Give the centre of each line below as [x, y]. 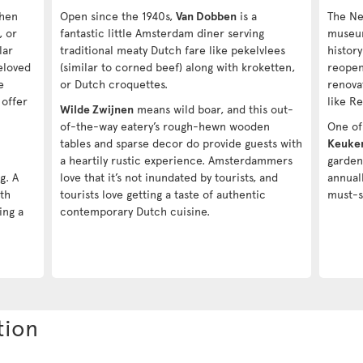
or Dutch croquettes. [114, 83]
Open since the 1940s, [118, 15]
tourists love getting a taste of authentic [163, 194]
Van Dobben [206, 15]
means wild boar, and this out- [214, 109]
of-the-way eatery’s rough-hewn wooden [165, 126]
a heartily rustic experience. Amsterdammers [176, 160]
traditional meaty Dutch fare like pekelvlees [173, 49]
